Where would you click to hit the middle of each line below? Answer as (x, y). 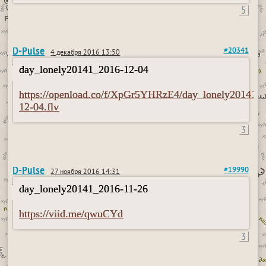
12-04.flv (39, 107)
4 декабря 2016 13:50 (85, 53)
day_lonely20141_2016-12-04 (84, 69)
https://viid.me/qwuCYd (71, 214)
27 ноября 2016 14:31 (85, 172)
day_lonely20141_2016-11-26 (84, 189)
